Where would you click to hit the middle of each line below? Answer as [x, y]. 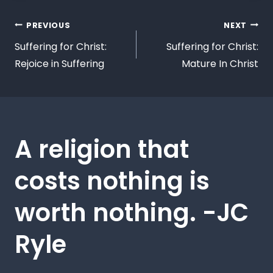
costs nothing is [112, 181]
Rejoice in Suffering [59, 63]
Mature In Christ [220, 63]
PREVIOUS [48, 25]
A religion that [102, 149]
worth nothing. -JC [132, 212]
